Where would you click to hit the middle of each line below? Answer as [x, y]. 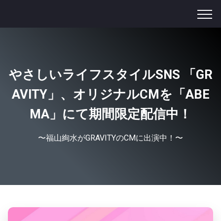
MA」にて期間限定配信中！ [110, 114]
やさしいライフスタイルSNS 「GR [110, 74]
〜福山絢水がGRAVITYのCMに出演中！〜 [110, 138]
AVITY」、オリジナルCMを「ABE [110, 94]
